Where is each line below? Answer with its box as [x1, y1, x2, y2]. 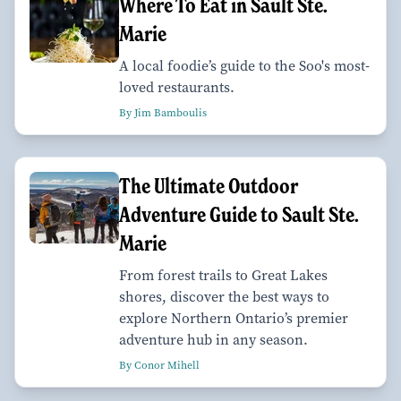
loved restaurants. [119, 77, 235, 97]
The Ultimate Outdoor [119, 172, 297, 199]
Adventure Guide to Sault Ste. [119, 200, 359, 227]
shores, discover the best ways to [119, 286, 329, 306]
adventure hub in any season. [119, 329, 308, 349]
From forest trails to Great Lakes [119, 265, 328, 285]
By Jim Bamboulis [119, 105, 207, 120]
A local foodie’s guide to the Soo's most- [119, 55, 370, 75]
